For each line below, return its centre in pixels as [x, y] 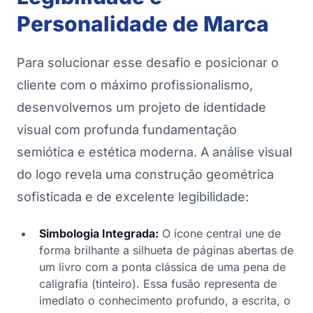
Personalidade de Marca [143, 24]
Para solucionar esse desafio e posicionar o [148, 63]
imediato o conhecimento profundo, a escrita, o [165, 301]
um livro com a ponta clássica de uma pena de [162, 267]
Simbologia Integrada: [99, 234]
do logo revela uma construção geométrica [145, 175]
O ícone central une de [220, 234]
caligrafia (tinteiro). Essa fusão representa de [158, 284]
